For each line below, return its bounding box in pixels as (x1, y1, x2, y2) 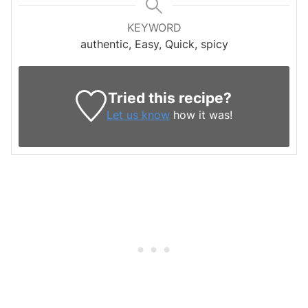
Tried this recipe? (107, 89, 232, 107)
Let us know (107, 108, 170, 122)
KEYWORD (126, 21, 181, 35)
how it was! (170, 108, 233, 122)
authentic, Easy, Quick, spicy (80, 37, 228, 52)
